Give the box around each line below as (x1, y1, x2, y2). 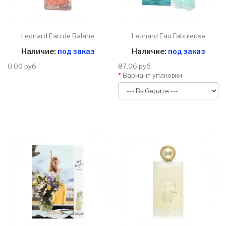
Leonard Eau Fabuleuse (131, 32, 205, 40)
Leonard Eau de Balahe (21, 32, 94, 40)
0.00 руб (8, 62, 36, 71)
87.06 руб (118, 62, 151, 71)
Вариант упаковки (123, 71, 182, 80)
